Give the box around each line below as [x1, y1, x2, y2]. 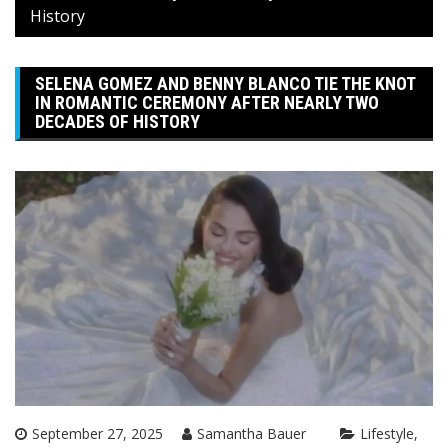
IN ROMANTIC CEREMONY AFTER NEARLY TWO [35, 91, 379, 113]
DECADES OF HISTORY [35, 110, 200, 132]
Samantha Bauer [197, 423, 306, 443]
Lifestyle [360, 423, 414, 443]
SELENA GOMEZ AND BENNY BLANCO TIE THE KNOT [35, 72, 416, 94]
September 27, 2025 [32, 423, 163, 443]
